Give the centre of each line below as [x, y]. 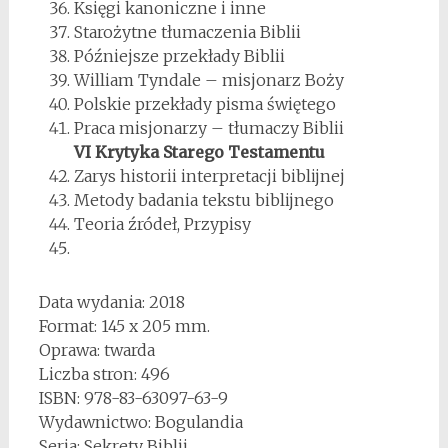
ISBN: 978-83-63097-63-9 [133, 397]
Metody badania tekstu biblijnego [203, 199]
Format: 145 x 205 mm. [124, 325]
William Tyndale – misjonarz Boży [208, 79]
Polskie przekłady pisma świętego [204, 103]
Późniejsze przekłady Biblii [179, 55]
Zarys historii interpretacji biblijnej [209, 175]
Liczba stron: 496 [104, 373]
